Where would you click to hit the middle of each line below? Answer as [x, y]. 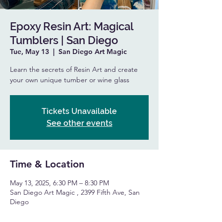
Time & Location [47, 164]
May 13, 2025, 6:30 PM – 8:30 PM [59, 183]
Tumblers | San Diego [64, 40]
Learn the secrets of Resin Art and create [74, 69]
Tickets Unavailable [79, 111]
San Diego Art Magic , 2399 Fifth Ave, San [75, 192]
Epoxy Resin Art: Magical [72, 26]
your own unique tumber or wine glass [70, 80]
